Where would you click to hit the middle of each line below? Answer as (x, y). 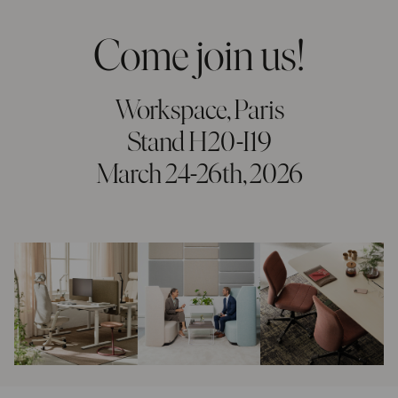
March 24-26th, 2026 (199, 173)
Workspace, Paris (199, 109)
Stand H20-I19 (199, 141)
